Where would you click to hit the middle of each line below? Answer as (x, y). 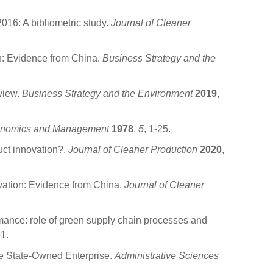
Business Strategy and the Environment (107, 94)
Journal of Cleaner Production (133, 150)
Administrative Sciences (167, 256)
